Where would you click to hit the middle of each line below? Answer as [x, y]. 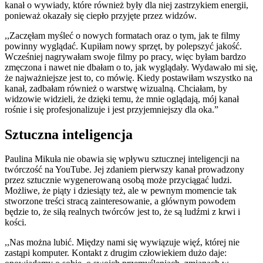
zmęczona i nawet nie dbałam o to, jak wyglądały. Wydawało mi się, [131, 67]
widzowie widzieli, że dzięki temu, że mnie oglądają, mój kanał [122, 99]
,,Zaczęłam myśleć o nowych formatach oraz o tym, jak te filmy [122, 35]
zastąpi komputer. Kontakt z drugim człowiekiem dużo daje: [116, 253]
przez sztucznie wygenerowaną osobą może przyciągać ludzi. [118, 180]
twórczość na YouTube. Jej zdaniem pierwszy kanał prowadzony [124, 170]
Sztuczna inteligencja [70, 134]
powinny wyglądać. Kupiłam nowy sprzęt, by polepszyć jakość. [123, 46]
